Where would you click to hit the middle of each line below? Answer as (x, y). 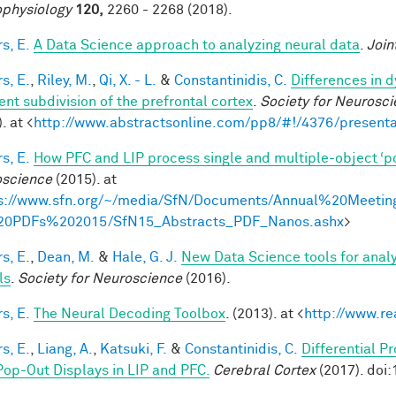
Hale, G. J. (145, 257)
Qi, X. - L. (128, 80)
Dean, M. (66, 257)
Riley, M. (65, 80)
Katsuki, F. (133, 349)
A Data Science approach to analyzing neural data (197, 45)
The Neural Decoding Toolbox (129, 313)
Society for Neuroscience (100, 278)
